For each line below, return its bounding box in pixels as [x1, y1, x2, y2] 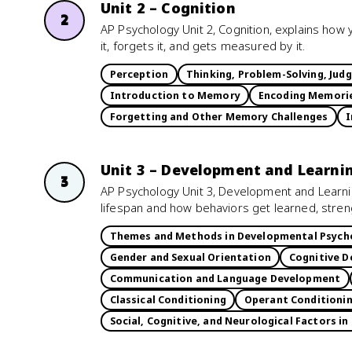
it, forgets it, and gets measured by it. [101, 38, 306, 53]
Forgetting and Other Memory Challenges [109, 109, 328, 123]
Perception [109, 67, 169, 81]
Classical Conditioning [109, 292, 226, 306]
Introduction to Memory [109, 88, 240, 102]
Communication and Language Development [109, 271, 341, 285]
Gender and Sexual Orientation [109, 250, 271, 264]
